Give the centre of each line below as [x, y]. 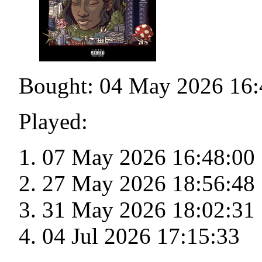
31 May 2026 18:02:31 [149, 210]
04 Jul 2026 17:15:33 [141, 236]
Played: [53, 122]
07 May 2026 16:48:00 [149, 157]
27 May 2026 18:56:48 [149, 184]
